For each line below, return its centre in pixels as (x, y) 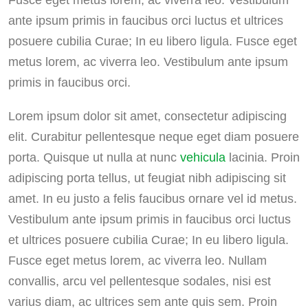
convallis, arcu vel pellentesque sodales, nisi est (140, 281)
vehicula (203, 157)
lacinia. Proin (263, 157)
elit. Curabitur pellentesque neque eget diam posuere (154, 136)
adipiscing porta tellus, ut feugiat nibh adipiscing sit (147, 178)
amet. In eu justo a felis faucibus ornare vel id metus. (153, 198)
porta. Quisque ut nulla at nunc (94, 157)
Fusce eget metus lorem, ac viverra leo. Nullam (137, 260)
